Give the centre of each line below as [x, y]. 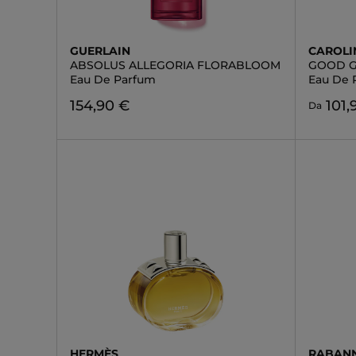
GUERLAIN [100, 51]
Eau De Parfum [113, 79]
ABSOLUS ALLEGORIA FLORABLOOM [175, 65]
